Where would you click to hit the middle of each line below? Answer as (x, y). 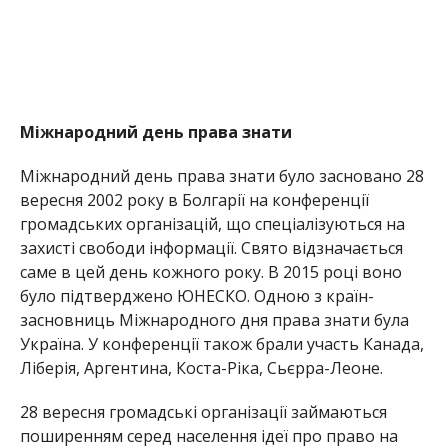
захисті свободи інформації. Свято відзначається (211, 247)
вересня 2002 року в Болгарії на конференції (194, 199)
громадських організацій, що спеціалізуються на (212, 223)
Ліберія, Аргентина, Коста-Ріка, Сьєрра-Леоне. (201, 367)
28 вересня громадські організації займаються (203, 411)
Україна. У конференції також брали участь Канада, (221, 343)
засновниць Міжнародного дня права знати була (214, 319)
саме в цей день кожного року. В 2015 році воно (210, 271)
